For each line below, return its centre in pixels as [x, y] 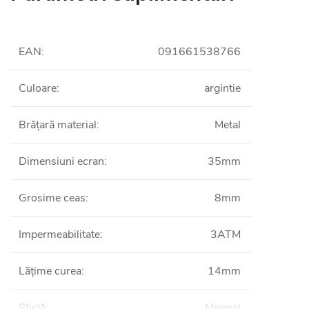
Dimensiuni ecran [61, 161]
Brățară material [58, 124]
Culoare [38, 88]
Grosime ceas [52, 198]
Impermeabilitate [59, 234]
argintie [222, 88]
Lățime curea [50, 271]
